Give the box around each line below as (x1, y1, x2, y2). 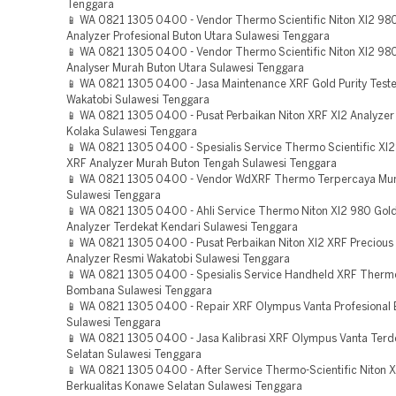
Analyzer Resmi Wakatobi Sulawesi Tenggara (66, 255, 290, 264)
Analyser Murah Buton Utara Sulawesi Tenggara (66, 64, 304, 73)
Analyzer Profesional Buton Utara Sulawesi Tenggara (66, 32, 330, 42)
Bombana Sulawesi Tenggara (66, 286, 212, 296)
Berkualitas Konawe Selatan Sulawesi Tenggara (66, 382, 302, 392)
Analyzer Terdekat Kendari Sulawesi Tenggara (66, 223, 298, 232)
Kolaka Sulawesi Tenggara (66, 127, 197, 137)
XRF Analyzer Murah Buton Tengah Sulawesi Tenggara (66, 159, 337, 169)
